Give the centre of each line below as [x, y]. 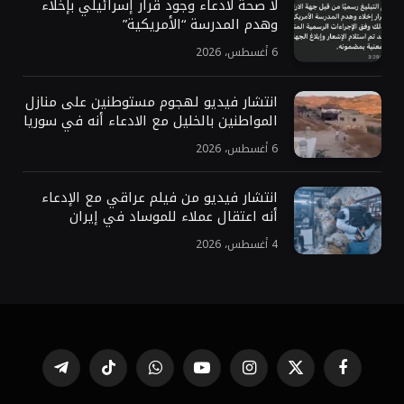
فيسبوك [323, 375]
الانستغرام [224, 375]
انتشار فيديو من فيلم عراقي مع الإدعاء [160, 198]
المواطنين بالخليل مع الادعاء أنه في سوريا [151, 120]
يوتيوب [186, 375]
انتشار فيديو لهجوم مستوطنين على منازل [151, 101]
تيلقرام [45, 375]
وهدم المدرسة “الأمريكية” [200, 24]
